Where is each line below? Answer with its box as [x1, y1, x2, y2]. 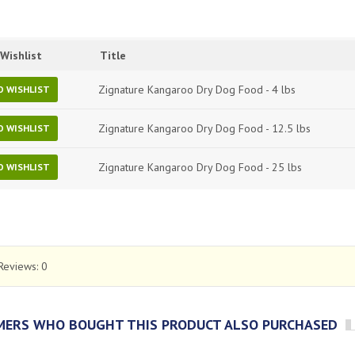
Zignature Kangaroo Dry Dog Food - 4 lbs [98, 82, 296, 97]
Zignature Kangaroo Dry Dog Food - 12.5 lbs [98, 121, 311, 136]
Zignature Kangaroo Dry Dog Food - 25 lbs [98, 160, 302, 174]
